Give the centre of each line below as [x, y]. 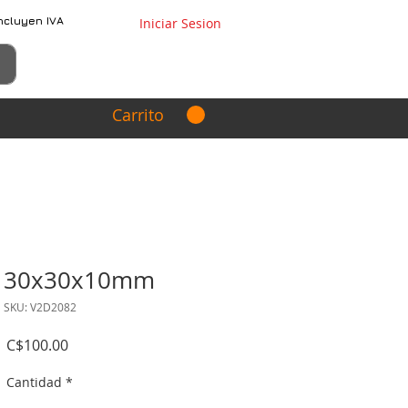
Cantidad [34, 382]
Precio [89, 344]
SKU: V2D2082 [40, 307]
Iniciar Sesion [180, 23]
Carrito [138, 114]
